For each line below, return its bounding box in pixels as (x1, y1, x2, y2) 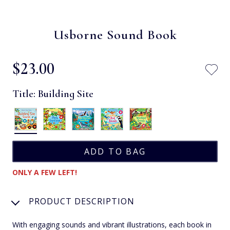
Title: (12, 87, 38, 100)
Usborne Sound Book (53, 26, 177, 43)
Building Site (38, 87, 93, 100)
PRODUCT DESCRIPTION (29, 195, 135, 207)
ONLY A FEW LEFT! (12, 167, 77, 177)
